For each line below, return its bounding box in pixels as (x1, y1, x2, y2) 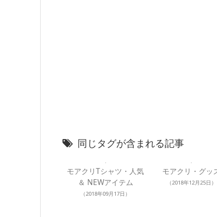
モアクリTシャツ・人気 (67, 166, 144, 176)
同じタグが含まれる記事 (77, 136, 184, 150)
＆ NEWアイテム (77, 177, 133, 187)
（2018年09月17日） (80, 189, 131, 197)
